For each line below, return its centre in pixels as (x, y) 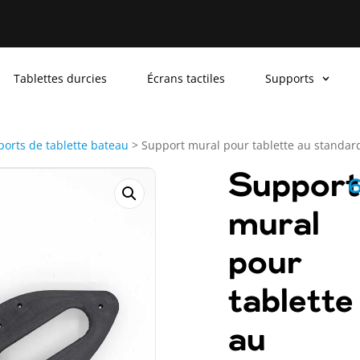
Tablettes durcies (60, 79)
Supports (289, 79)
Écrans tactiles (186, 79)
